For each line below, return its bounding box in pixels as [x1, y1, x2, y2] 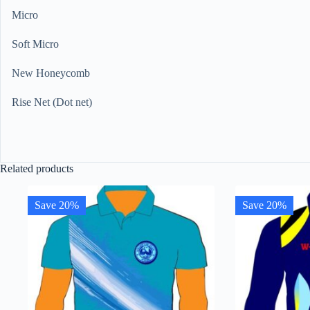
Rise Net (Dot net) [12, 96, 92, 109]
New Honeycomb [12, 67, 90, 80]
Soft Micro [12, 38, 59, 51]
